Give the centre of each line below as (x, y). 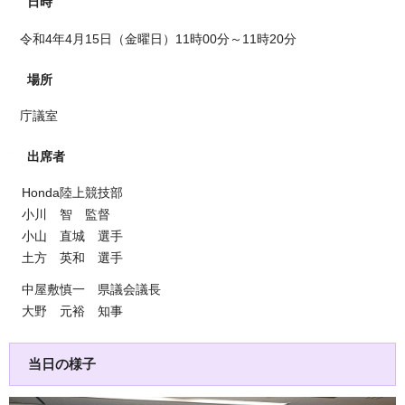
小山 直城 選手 (66, 236)
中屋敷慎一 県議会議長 (85, 290)
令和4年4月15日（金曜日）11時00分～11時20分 (153, 38)
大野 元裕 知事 (66, 311)
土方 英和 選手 (66, 258)
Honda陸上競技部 (66, 193)
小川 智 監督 (60, 215)
